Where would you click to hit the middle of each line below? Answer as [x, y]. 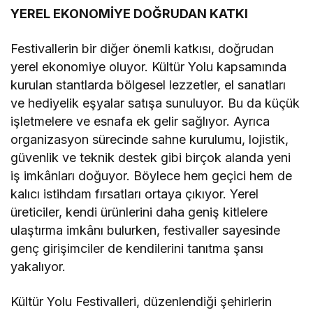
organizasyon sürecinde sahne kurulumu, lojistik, [150, 139]
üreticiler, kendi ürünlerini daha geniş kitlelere [139, 212]
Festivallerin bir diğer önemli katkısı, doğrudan [143, 48]
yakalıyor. [38, 266]
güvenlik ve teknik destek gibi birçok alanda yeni [151, 157]
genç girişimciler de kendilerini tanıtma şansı [137, 248]
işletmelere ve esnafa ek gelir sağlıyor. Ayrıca [140, 121]
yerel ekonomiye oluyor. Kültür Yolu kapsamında [149, 66]
